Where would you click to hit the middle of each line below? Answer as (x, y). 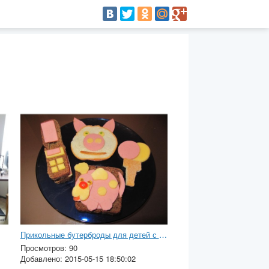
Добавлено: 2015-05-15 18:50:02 (78, 258)
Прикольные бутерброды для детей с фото (163, 234)
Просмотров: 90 (49, 247)
